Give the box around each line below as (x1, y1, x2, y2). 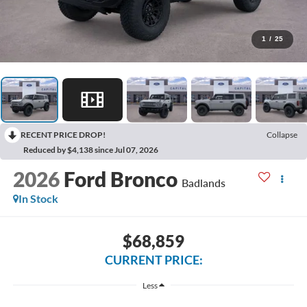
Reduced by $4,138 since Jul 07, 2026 (23, 144, 158, 155)
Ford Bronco (63, 166, 177, 191)
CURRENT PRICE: (104, 252, 203, 268)
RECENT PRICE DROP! (21, 129, 106, 140)
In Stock (18, 191, 58, 205)
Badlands (181, 175, 225, 189)
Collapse (267, 129, 297, 140)
